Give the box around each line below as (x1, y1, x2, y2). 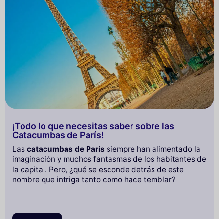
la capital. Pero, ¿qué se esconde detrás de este (12, 164, 184, 174)
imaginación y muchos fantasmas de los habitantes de (12, 154, 206, 164)
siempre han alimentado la (105, 144, 200, 153)
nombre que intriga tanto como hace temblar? (12, 175, 175, 184)
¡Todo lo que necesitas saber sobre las (12, 120, 174, 131)
